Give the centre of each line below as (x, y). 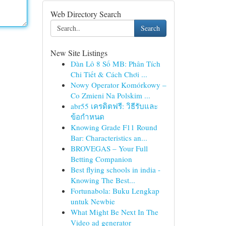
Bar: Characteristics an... (109, 138)
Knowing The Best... (103, 180)
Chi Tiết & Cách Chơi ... (109, 74)
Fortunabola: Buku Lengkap (115, 191)
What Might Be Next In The (114, 212)
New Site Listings (79, 53)
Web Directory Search (86, 14)
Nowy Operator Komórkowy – (118, 85)
